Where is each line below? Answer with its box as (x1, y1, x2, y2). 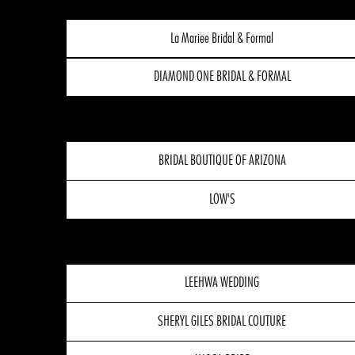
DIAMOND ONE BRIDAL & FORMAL (153, 70, 291, 85)
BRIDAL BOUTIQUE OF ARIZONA (158, 154, 286, 169)
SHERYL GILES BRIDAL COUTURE (158, 315, 287, 330)
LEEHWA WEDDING (185, 276, 260, 291)
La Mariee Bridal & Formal (170, 31, 274, 46)
